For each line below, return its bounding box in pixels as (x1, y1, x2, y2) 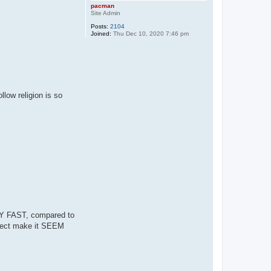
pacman (91, 2, 114, 9)
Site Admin (91, 9, 120, 16)
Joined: (91, 30, 111, 37)
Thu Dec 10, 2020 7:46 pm (111, 30, 189, 37)
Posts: (91, 22, 108, 30)
